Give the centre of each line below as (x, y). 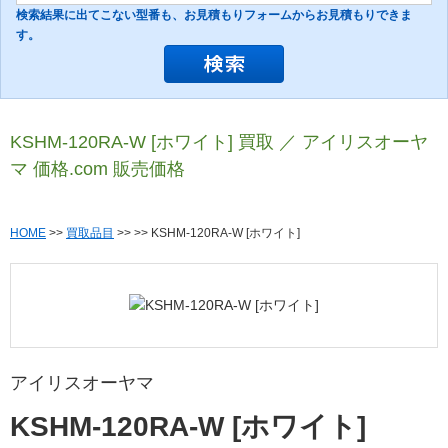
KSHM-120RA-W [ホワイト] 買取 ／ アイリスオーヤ (219, 142)
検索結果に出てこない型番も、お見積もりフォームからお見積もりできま (214, 15)
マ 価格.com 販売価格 (97, 169)
